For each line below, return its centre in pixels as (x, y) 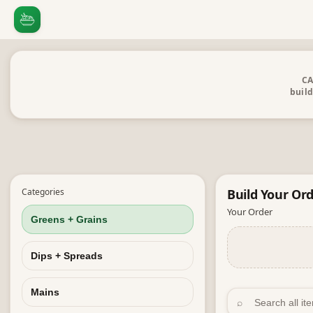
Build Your (260, 194)
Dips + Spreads (67, 256)
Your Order (250, 212)
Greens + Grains (69, 219)
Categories (43, 192)
